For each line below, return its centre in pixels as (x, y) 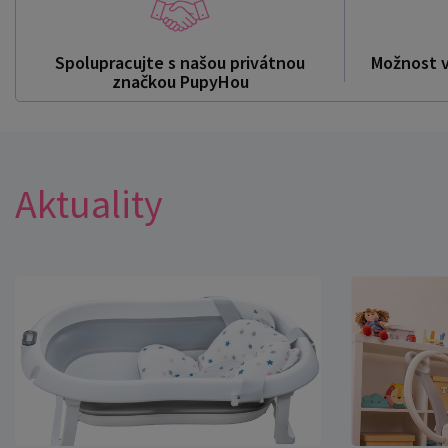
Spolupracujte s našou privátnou (180, 62)
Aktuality (89, 204)
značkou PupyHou (180, 81)
